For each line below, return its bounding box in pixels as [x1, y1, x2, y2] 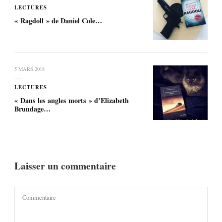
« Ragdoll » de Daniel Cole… [14, 15, 102, 26]
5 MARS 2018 [14, 65, 45, 72]
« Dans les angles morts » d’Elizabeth [14, 95, 129, 106]
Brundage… [14, 103, 51, 114]
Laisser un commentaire [14, 158, 118, 173]
